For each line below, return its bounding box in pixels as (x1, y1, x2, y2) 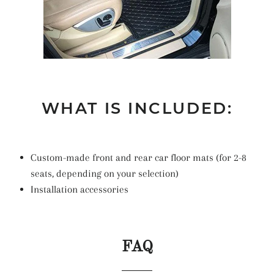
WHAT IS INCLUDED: (41, 98, 233, 118)
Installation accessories (31, 183, 128, 196)
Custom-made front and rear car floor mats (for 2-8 (31, 152, 246, 164)
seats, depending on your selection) (31, 168, 179, 180)
